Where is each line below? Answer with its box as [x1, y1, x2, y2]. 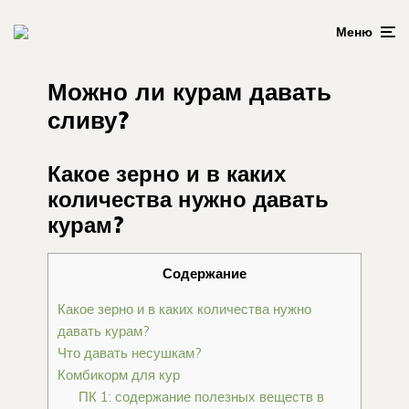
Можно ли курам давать [47, 77, 331, 107]
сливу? [47, 105, 129, 135]
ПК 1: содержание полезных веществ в [78, 387, 324, 405]
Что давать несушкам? [58, 343, 202, 362]
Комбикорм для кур [58, 365, 180, 383]
